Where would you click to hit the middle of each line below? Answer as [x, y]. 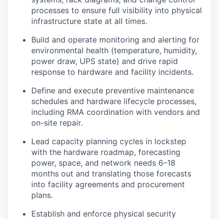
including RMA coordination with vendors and [116, 112]
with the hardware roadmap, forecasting [106, 152]
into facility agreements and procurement [108, 184]
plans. [42, 195]
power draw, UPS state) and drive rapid [105, 61]
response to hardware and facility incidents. [112, 72]
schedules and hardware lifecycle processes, [114, 101]
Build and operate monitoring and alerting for [115, 40]
